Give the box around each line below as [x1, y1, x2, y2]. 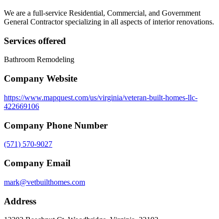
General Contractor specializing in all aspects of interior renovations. [4, 18, 214, 26]
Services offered [4, 35, 66, 46]
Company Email [4, 158, 70, 169]
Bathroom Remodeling [4, 55, 74, 64]
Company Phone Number [4, 120, 108, 131]
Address [4, 196, 36, 206]
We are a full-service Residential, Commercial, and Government [4, 9, 200, 18]
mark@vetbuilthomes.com [4, 177, 85, 186]
